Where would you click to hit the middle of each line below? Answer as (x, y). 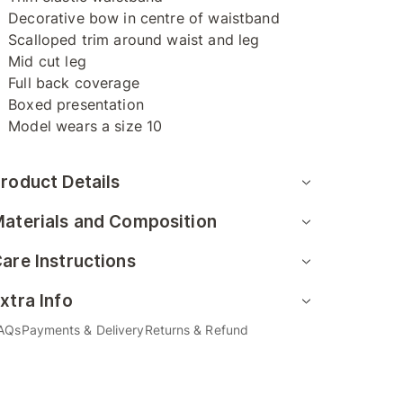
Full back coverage (74, 83)
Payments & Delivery (83, 330)
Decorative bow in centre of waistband (144, 18)
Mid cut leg (47, 61)
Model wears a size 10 (85, 126)
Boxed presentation (76, 104)
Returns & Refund (197, 330)
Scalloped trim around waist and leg (134, 40)
